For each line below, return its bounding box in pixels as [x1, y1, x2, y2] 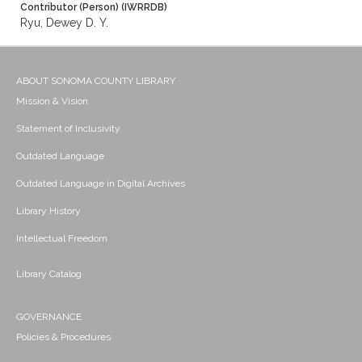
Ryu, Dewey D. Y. [20, 16, 108, 30]
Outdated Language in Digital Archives [16, 178, 185, 190]
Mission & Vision [16, 95, 88, 107]
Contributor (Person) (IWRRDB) [20, 2, 167, 14]
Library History [16, 205, 81, 217]
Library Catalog [16, 268, 82, 280]
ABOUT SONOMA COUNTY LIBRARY [16, 75, 175, 87]
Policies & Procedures [16, 331, 111, 343]
